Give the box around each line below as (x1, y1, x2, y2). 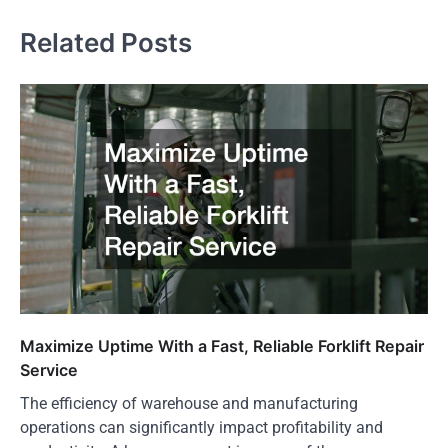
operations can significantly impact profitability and (20, 417, 383, 437)
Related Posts (20, 27, 192, 59)
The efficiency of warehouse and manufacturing (20, 393, 358, 413)
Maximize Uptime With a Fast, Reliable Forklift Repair (20, 335, 424, 356)
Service (20, 359, 78, 380)
